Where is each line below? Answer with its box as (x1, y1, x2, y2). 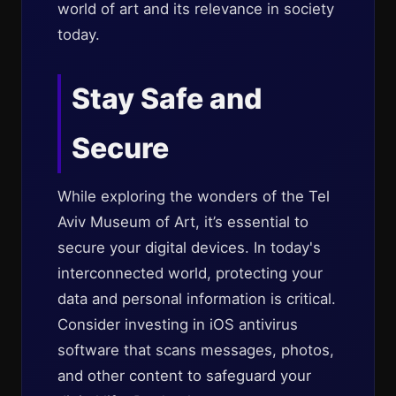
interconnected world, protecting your (57, 264, 323, 282)
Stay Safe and (72, 81, 262, 116)
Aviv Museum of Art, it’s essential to (57, 213, 308, 231)
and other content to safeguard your (57, 367, 311, 385)
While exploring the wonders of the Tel (57, 187, 330, 205)
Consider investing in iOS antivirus (57, 316, 298, 333)
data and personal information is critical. (57, 290, 336, 308)
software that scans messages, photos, (57, 341, 334, 359)
